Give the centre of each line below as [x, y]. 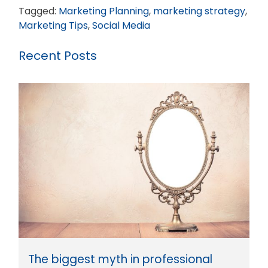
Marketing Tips [53, 25]
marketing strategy [199, 11]
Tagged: [39, 11]
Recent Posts [58, 55]
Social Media [121, 25]
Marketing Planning [104, 11]
